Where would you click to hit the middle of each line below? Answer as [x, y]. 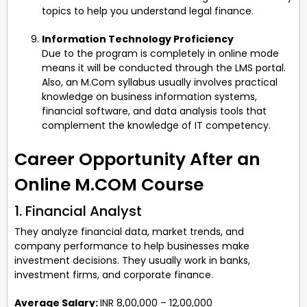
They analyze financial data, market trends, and [129, 231]
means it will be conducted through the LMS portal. [164, 67]
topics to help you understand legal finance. [148, 11]
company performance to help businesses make [132, 246]
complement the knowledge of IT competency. [156, 125]
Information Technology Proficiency [138, 39]
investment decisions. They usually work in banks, [132, 260]
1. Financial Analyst [78, 211]
